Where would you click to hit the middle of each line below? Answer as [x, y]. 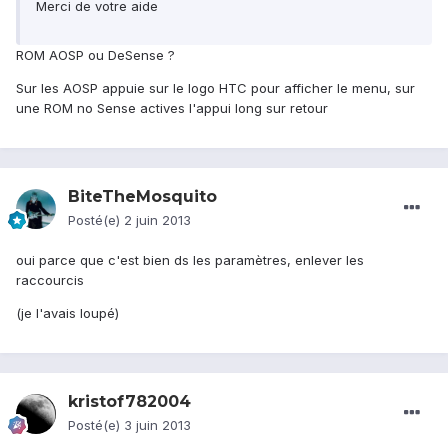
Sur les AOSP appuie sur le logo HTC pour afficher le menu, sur [215, 88]
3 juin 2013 [157, 425]
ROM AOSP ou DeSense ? [95, 55]
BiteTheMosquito [142, 197]
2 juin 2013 [157, 220]
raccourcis [50, 280]
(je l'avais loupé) [67, 313]
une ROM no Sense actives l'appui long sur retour [172, 108]
